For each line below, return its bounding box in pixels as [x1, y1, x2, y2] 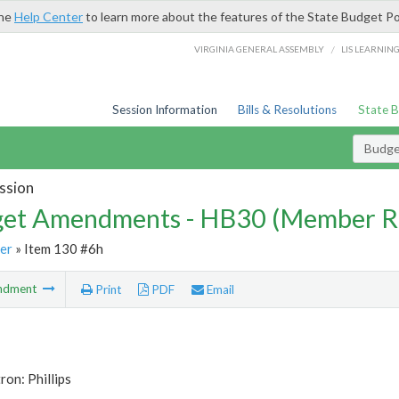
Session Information [111, 102, 217, 117]
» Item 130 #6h [12, 240, 103, 256]
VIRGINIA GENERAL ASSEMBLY [194, 43, 325, 54]
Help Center [14, 9, 83, 24]
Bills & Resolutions [238, 102, 338, 117]
